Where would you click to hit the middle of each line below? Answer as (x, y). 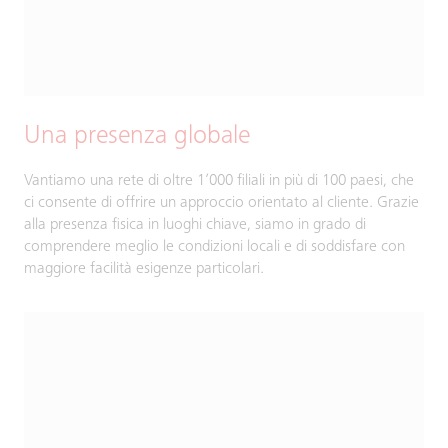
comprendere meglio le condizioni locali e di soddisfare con (214, 247)
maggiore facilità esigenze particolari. (144, 269)
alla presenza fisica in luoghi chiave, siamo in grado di (195, 225)
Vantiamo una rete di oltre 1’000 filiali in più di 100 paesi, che (219, 181)
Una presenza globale (137, 137)
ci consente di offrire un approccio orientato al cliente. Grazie (221, 203)
